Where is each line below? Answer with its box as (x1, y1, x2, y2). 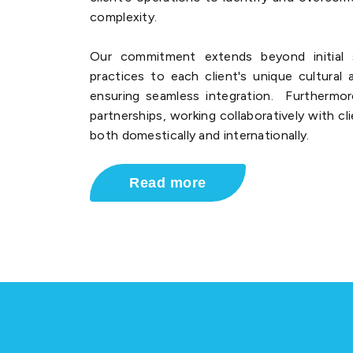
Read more (129, 175, 206, 191)
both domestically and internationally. (90, 128, 310, 143)
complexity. (90, 9, 158, 25)
